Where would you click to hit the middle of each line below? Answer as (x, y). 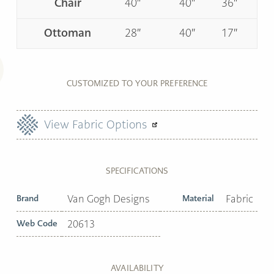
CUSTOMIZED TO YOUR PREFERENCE (137, 83)
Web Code (37, 223)
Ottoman (68, 33)
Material (198, 198)
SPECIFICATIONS (137, 171)
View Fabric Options (97, 124)
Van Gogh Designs (109, 198)
